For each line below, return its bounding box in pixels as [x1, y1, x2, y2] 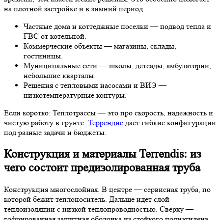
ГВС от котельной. [24, 31, 86, 41]
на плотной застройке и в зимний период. [4, 4, 145, 14]
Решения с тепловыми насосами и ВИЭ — [24, 81, 166, 90]
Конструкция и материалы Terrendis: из [4, 147, 201, 161]
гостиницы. [24, 51, 63, 61]
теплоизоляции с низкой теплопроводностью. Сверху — [4, 204, 193, 214]
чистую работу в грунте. [4, 118, 88, 128]
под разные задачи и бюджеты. [4, 128, 107, 137]
